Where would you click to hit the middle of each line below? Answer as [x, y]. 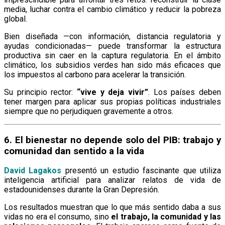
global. [16, 19]
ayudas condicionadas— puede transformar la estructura [113, 46]
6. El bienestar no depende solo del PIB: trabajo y [113, 140]
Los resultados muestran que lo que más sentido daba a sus [113, 207]
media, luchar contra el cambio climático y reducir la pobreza [113, 9]
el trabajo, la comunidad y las [166, 217]
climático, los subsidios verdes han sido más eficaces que [113, 65]
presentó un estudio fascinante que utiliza [141, 171]
